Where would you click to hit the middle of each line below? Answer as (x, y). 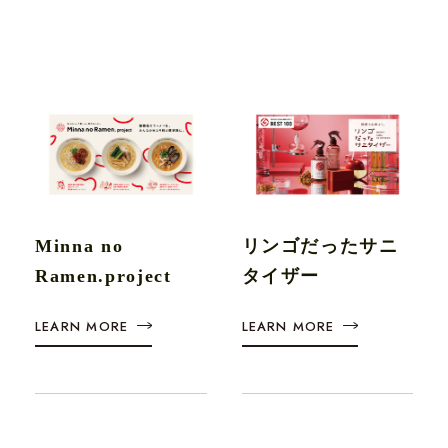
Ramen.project (103, 275)
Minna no (79, 245)
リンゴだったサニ (320, 245)
